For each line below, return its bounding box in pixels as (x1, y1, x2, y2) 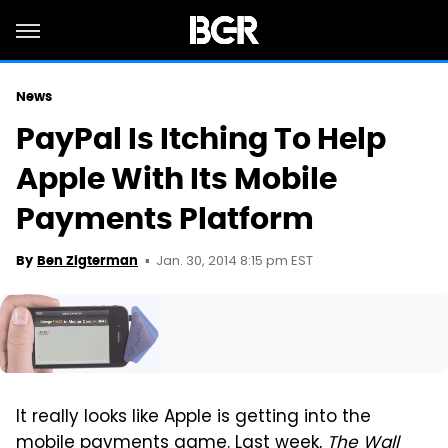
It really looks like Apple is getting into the (16, 403, 371, 432)
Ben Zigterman (37, 252, 138, 269)
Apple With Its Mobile (16, 159, 337, 198)
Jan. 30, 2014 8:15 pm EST (156, 251, 313, 272)
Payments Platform (16, 199, 314, 238)
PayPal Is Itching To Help (16, 119, 386, 158)
